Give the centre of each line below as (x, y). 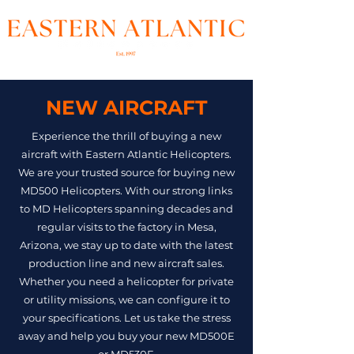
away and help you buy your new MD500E (126, 336)
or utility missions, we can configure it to (126, 299)
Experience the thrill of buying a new (126, 136)
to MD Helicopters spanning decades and (126, 209)
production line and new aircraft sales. (126, 263)
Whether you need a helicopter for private (126, 281)
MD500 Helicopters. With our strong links (126, 190)
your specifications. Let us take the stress (126, 318)
